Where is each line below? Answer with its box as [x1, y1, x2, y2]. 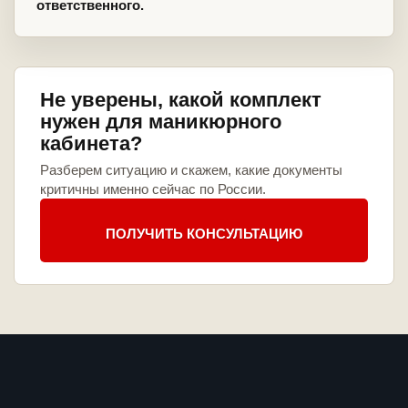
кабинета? [40, 132, 142, 156]
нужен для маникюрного [40, 110, 281, 134]
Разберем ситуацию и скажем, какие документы [40, 162, 342, 178]
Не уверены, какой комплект [40, 88, 321, 112]
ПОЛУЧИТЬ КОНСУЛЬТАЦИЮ [106, 225, 302, 241]
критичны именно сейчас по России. [40, 181, 266, 198]
